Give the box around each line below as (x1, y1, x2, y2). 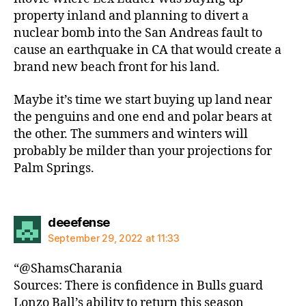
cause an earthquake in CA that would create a (14, 42, 281, 58)
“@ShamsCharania (14, 261, 122, 277)
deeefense (48, 215, 110, 229)
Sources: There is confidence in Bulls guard (14, 278, 263, 294)
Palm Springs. (14, 160, 94, 176)
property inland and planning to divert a (14, 8, 249, 24)
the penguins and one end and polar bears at (14, 109, 272, 125)
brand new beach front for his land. (14, 59, 220, 75)
